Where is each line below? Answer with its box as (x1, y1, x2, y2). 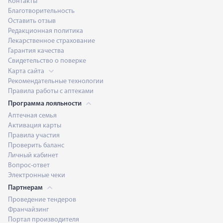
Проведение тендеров (8, 196, 76, 204)
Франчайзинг (8, 206, 49, 214)
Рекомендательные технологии (8, 77, 104, 85)
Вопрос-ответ (8, 161, 50, 169)
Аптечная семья (8, 111, 57, 119)
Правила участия (8, 131, 60, 139)
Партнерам (8, 184, 44, 192)
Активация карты (8, 121, 61, 129)
